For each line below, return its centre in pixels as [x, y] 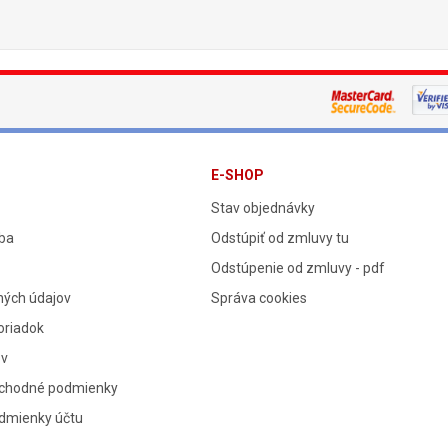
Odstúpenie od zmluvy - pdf [297, 268]
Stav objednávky [262, 208]
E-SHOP [237, 175]
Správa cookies [258, 298]
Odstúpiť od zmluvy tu [279, 238]
